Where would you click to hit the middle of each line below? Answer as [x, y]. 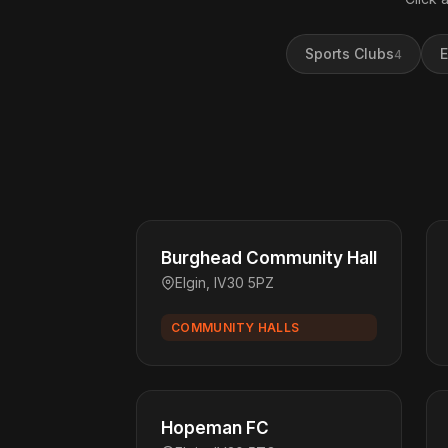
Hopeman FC [215, 428]
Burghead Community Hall [269, 258]
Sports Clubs [349, 53]
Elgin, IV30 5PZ [224, 282]
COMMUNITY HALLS [235, 327]
